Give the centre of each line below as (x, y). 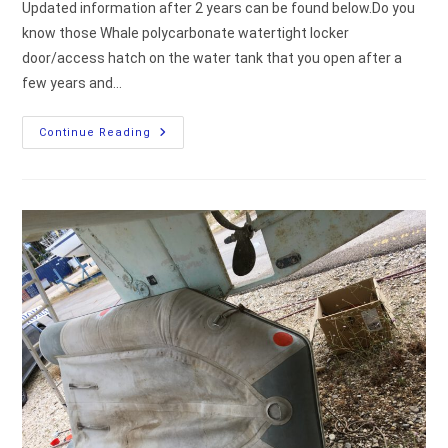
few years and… (72, 83)
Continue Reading (95, 133)
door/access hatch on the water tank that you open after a (212, 58)
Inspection (189, 133)
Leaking (178, 189)
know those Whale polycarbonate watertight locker (186, 33)
